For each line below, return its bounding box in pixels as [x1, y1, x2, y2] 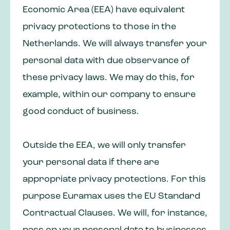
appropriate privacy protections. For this [23, 175, 206, 185]
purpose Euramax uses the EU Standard [23, 191, 200, 202]
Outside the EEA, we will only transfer [23, 141, 186, 151]
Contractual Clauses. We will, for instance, [23, 208, 207, 219]
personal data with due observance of [23, 56, 190, 66]
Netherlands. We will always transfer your [23, 39, 207, 49]
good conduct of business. [23, 107, 139, 117]
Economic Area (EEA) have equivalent [23, 5, 185, 15]
